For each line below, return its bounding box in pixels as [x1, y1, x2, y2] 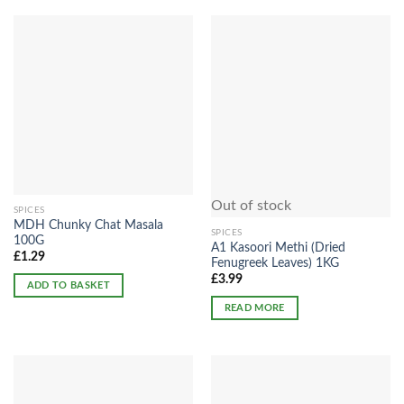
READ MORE [224, 302, 285, 313]
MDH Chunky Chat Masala [13, 218, 163, 232]
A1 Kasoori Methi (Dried [210, 241, 345, 254]
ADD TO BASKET [26, 280, 111, 290]
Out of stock [210, 198, 291, 214]
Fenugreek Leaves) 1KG [210, 256, 339, 270]
